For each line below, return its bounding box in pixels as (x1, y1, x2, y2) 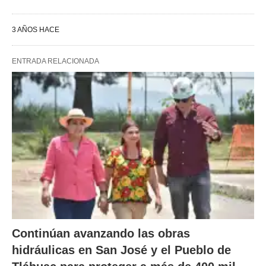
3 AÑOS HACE (12, 25, 59, 34)
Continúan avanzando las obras (12, 227, 190, 240)
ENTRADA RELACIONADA (12, 56, 99, 65)
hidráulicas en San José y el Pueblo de (12, 243, 231, 257)
